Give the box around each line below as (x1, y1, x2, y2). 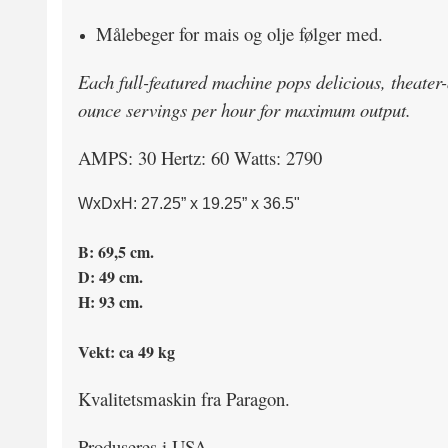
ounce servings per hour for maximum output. (78, 97, 411, 122)
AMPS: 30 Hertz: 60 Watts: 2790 (78, 145, 322, 170)
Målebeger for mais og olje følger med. (95, 21, 383, 46)
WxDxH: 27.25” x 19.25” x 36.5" (78, 195, 300, 212)
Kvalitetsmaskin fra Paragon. (78, 386, 296, 411)
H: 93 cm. (78, 290, 143, 313)
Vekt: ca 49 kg (78, 340, 175, 363)
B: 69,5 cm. (78, 240, 154, 263)
